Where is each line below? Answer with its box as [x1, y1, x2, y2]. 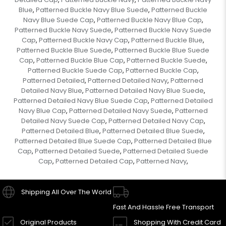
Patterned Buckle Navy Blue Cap [96, 15, 202, 25]
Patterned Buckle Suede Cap [27, 65, 123, 75]
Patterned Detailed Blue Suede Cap [14, 136, 131, 146]
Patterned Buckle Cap [125, 65, 197, 75]
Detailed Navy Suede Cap [21, 116, 105, 126]
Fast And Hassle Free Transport [113, 202, 214, 212]
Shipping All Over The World [21, 187, 111, 197]
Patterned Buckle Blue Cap [36, 55, 124, 65]
